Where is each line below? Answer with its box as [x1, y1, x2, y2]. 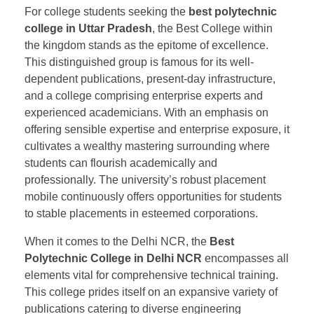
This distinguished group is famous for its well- [25, 56, 254, 69]
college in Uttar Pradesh [25, 22, 152, 35]
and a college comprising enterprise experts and [25, 90, 263, 102]
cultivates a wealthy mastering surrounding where [25, 140, 270, 153]
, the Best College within [152, 22, 273, 35]
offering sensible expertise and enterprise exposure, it [25, 123, 289, 136]
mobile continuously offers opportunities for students [25, 191, 282, 203]
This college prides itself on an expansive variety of [25, 286, 278, 299]
